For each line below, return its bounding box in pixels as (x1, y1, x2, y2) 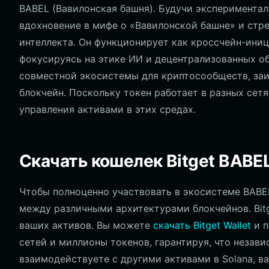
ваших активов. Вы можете (19, 219, 153, 231)
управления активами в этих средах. (19, 103, 196, 115)
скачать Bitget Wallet (153, 219, 251, 231)
